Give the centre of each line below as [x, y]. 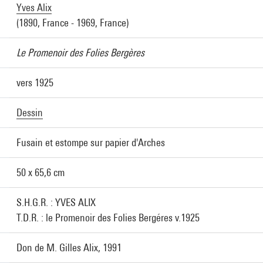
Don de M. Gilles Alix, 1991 [69, 247]
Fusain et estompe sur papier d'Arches [91, 142]
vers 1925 [35, 82]
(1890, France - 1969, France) [73, 23]
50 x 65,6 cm [41, 172]
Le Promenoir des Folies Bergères [80, 53]
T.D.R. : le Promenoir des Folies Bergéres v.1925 [108, 218]
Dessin [30, 112]
